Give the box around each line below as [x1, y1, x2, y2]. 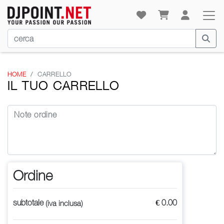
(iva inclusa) [45, 198, 83, 207]
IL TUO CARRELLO [7, 78, 120, 92]
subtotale [13, 197, 45, 207]
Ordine [13, 167, 53, 183]
